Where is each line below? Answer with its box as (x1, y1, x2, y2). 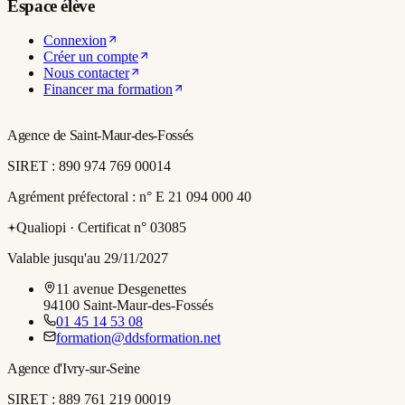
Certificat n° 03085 (78, 220, 186, 236)
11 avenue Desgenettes (56, 281, 186, 297)
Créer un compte (43, 49, 138, 65)
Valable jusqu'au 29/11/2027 (7, 250, 168, 267)
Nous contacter (43, 65, 129, 81)
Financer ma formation (43, 81, 173, 98)
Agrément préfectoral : (7, 189, 136, 205)
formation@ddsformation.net (56, 330, 221, 346)
